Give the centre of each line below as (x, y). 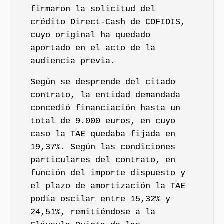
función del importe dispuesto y (108, 173)
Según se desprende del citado (103, 82)
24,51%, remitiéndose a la (93, 212)
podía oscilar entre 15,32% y (100, 199)
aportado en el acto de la (93, 48)
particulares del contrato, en (103, 160)
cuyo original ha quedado (90, 35)
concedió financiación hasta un (105, 108)
